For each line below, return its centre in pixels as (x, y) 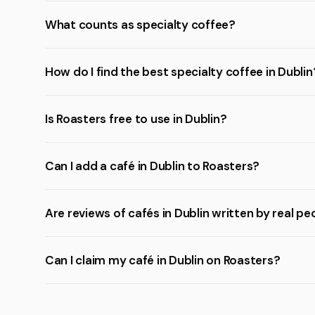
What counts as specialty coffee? (140, 25)
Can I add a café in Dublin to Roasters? (153, 166)
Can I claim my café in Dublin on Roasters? (163, 260)
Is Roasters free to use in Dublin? (136, 119)
